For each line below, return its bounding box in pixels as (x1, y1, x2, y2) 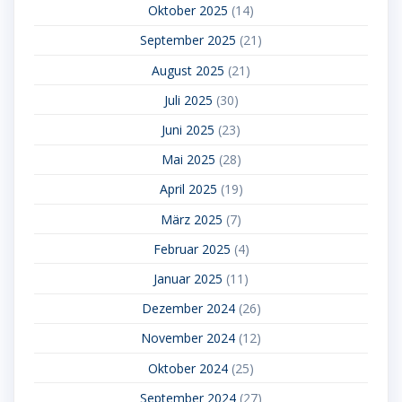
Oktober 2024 (148, 359, 228, 377)
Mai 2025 (161, 151, 215, 169)
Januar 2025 (153, 269, 223, 287)
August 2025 (152, 61, 224, 79)
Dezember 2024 (141, 300, 235, 318)
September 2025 (140, 31, 236, 49)
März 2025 (161, 210, 223, 228)
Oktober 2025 (148, 2, 228, 20)
